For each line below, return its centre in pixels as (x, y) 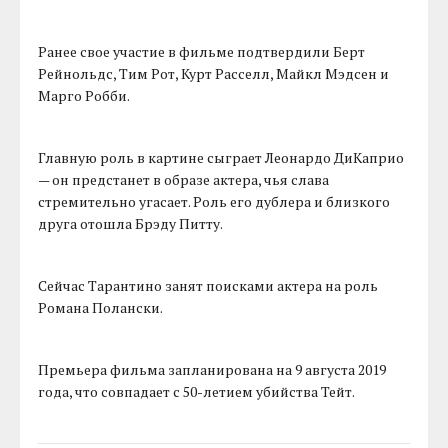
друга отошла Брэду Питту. (131, 224)
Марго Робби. (84, 96)
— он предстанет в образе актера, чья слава (184, 180)
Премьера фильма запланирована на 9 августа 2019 (212, 370)
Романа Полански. (101, 308)
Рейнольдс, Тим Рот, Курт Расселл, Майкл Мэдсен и (214, 74)
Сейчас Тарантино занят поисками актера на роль (208, 286)
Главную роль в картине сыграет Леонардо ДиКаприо (221, 158)
